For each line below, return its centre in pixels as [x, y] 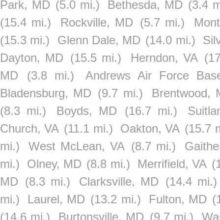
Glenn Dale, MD [99, 40]
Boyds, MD [87, 111]
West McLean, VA [77, 146]
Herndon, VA [164, 58]
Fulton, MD [178, 199]
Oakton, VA [150, 128]
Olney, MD [55, 164]
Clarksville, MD [119, 181]
